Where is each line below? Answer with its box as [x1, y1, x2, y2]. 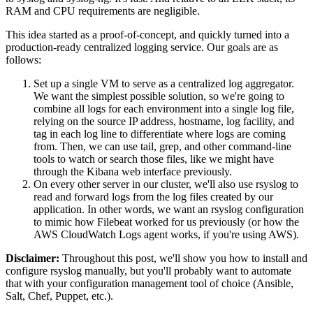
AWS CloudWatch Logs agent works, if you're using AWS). [34, 228, 299, 241]
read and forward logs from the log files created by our [34, 191, 273, 203]
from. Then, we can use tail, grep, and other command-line [34, 140, 291, 153]
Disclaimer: [6, 252, 59, 265]
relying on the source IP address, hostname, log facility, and [34, 115, 294, 128]
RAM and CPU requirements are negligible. [6, 5, 200, 17]
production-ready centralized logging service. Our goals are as [6, 41, 278, 54]
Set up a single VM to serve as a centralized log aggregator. [34, 78, 294, 90]
